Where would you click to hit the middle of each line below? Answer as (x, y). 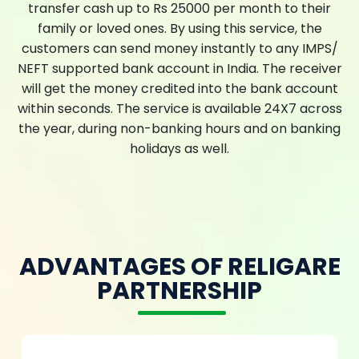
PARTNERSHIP (179, 290)
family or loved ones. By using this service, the (179, 28)
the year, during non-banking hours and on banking (179, 128)
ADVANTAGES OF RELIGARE (179, 266)
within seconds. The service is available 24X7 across (179, 108)
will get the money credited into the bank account (179, 88)
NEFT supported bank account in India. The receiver (179, 68)
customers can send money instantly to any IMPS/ (179, 48)
